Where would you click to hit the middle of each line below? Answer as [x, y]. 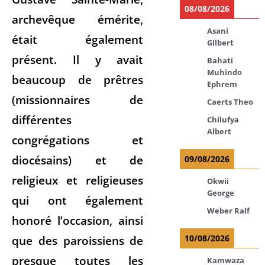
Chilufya [223, 119]
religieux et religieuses [78, 180]
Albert [219, 131]
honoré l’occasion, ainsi [78, 220]
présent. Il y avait [78, 59]
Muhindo [225, 72]
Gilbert [221, 42]
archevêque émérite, [78, 19]
